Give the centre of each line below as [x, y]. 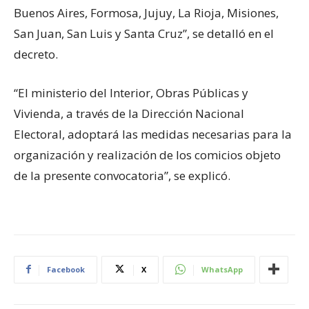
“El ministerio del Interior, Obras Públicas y [131, 92]
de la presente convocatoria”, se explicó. [122, 175]
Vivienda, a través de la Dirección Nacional [129, 113]
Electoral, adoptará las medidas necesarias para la [153, 134]
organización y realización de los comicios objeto [147, 154]
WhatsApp [222, 269]
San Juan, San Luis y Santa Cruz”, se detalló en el [144, 33]
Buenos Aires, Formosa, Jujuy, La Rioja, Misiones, [146, 12]
